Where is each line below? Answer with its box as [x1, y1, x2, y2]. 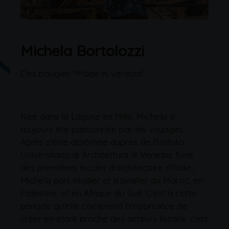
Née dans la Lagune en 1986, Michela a [20, 110, 175, 122]
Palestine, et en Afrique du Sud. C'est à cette [20, 187, 196, 198]
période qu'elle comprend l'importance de [20, 200, 187, 211]
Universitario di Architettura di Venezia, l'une [20, 149, 193, 160]
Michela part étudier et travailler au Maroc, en [20, 174, 203, 186]
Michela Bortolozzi [20, 41, 144, 60]
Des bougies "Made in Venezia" [20, 67, 145, 79]
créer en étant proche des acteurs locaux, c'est [20, 213, 208, 224]
